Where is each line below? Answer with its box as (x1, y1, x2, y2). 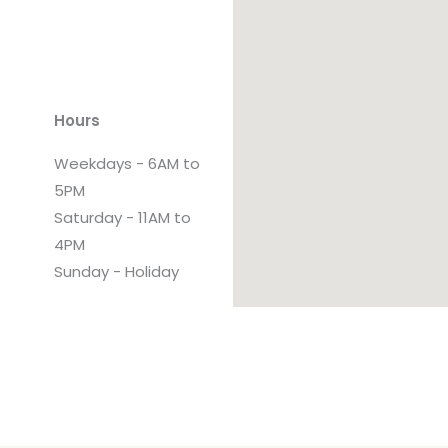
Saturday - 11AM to (54, 206, 192, 228)
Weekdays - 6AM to (54, 152, 201, 174)
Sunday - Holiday (54, 260, 180, 282)
